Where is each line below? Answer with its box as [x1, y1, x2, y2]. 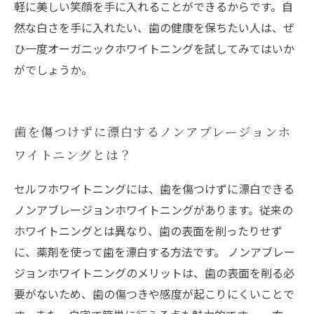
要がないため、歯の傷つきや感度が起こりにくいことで [14, 285, 294, 302]
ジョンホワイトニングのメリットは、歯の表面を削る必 [14, 264, 294, 281]
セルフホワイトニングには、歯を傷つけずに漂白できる [14, 180, 294, 197]
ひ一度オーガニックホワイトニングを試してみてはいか [14, 40, 294, 57]
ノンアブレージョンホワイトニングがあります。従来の [14, 201, 293, 218]
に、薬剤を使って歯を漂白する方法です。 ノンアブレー [14, 243, 295, 260]
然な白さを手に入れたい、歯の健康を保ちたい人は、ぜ [14, 19, 294, 36]
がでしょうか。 [14, 61, 93, 78]
